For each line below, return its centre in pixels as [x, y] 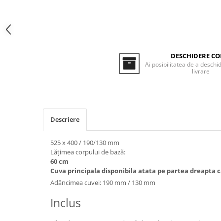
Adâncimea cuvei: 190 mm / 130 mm [103, 183]
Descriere [65, 119]
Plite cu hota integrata [44, 33]
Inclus [66, 203]
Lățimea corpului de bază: [89, 152]
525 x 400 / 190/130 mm [85, 143]
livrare [201, 71]
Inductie [21, 8]
